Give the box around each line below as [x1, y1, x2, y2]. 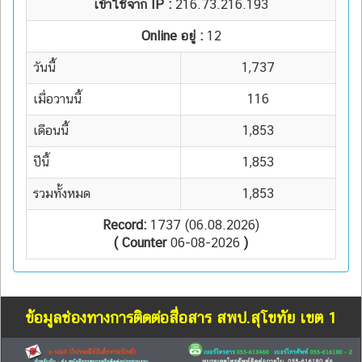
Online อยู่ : [141, 27, 207, 44]
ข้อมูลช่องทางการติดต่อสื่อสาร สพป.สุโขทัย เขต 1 [25, 308, 337, 326]
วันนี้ [33, 59, 56, 75]
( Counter [114, 234, 166, 250]
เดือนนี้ [33, 122, 69, 138]
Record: [103, 217, 146, 233]
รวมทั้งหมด [33, 185, 90, 201]
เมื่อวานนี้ [33, 90, 82, 107]
